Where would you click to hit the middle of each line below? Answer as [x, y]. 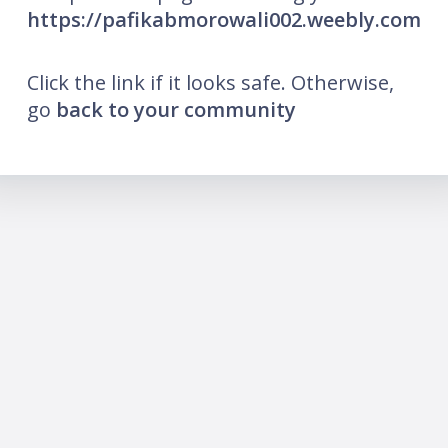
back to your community [176, 110]
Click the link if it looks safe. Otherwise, [210, 83]
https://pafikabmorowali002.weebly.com [224, 20]
